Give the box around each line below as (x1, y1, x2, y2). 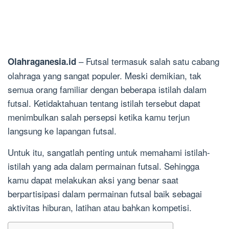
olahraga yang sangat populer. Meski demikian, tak (8, 69, 201, 82)
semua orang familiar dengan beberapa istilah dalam (8, 83, 207, 96)
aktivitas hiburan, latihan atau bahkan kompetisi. (8, 201, 192, 214)
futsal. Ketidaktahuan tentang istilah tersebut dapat (8, 97, 200, 109)
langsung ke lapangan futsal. (8, 124, 117, 137)
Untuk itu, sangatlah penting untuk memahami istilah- (8, 146, 210, 158)
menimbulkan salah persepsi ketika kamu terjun (8, 110, 190, 123)
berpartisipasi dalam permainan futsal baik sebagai (8, 187, 202, 200)
